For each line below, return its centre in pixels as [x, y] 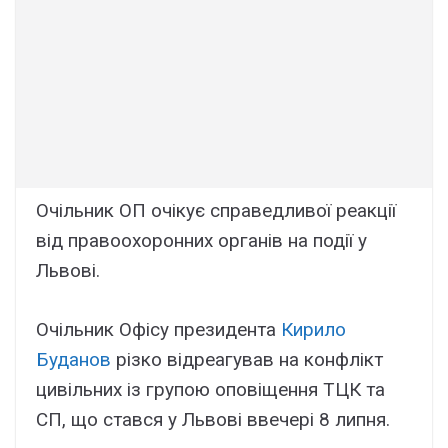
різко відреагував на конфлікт [247, 359]
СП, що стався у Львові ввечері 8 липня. [213, 419]
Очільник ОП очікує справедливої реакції [216, 211]
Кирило [313, 329]
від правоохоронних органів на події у [201, 241]
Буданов [73, 359]
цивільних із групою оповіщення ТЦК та [210, 389]
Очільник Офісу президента [158, 329]
